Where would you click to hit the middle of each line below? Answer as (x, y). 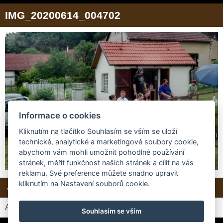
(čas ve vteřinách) (172, 208)
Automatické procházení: (50, 208)
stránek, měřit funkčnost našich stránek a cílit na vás (107, 163)
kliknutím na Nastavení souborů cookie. (85, 184)
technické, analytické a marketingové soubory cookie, (109, 142)
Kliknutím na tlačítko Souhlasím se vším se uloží (98, 131)
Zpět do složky (119, 188)
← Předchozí (28, 188)
